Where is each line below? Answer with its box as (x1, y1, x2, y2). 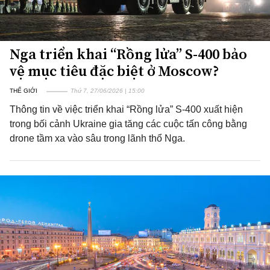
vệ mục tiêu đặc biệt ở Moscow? (10, 61, 219, 81)
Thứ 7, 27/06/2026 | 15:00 (71, 87, 145, 94)
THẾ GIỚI (10, 87, 37, 94)
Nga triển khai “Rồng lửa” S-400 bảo (10, 44, 247, 64)
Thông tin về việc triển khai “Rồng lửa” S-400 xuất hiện (10, 104, 243, 115)
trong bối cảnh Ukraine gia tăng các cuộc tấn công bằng (10, 119, 247, 129)
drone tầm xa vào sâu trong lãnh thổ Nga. (10, 133, 185, 143)
